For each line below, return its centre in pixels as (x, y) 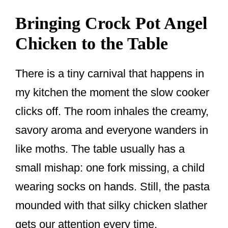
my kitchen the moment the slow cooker (112, 93)
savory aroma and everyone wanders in (112, 130)
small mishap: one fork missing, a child (110, 168)
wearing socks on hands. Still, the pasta (112, 187)
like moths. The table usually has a (100, 149)
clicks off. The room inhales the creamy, (112, 111)
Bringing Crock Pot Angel (111, 23)
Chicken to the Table (92, 44)
